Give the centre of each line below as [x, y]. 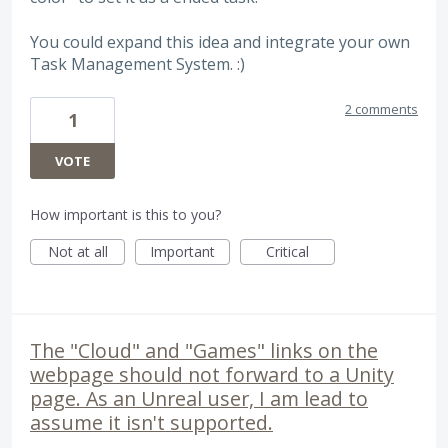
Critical [287, 252]
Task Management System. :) [137, 63]
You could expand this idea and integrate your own [220, 41]
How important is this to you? [125, 215]
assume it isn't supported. [151, 423]
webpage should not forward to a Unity [212, 375]
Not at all [77, 252]
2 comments [381, 109]
